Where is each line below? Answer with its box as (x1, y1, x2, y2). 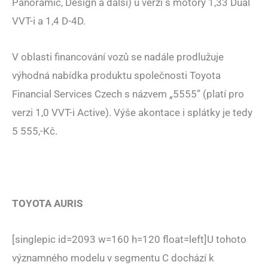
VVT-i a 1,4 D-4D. (12, 14, 86, 27)
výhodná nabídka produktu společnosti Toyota (12, 69, 221, 82)
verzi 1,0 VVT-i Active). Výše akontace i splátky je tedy (12, 106, 252, 119)
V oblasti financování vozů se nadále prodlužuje (12, 51, 224, 63)
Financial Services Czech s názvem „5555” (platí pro (12, 88, 244, 100)
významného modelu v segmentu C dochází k (12, 252, 214, 264)
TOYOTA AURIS (12, 197, 83, 209)
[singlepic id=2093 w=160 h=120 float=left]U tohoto (12, 233, 246, 246)
